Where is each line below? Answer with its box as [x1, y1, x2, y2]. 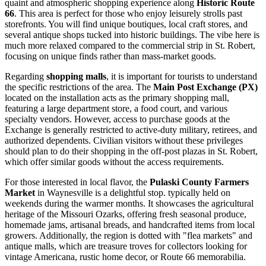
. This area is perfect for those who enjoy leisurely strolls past [14, 8, 242, 19]
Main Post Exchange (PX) [153, 82, 258, 93]
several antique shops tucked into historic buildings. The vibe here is [5, 30, 259, 40]
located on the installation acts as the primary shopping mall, [5, 93, 229, 103]
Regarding [5, 71, 46, 82]
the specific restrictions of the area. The [5, 82, 153, 93]
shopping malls [46, 71, 106, 82]
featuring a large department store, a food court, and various [5, 103, 227, 114]
